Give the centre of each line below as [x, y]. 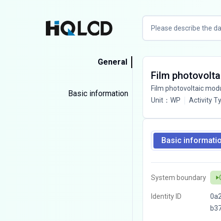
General [112, 62]
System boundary [178, 178]
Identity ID [166, 196]
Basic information [98, 93]
